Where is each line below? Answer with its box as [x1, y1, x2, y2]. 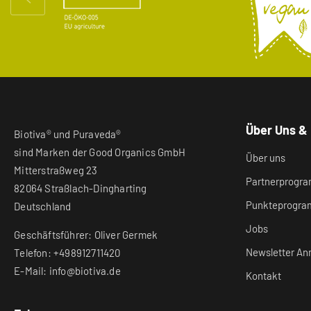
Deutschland [14, 199, 72, 212]
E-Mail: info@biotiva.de [14, 264, 121, 277]
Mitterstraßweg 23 [14, 163, 98, 176]
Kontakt [245, 269, 281, 282]
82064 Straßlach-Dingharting [14, 181, 147, 194]
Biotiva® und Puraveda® [14, 127, 121, 140]
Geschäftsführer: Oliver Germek [14, 228, 158, 241]
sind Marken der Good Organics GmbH [14, 145, 185, 158]
